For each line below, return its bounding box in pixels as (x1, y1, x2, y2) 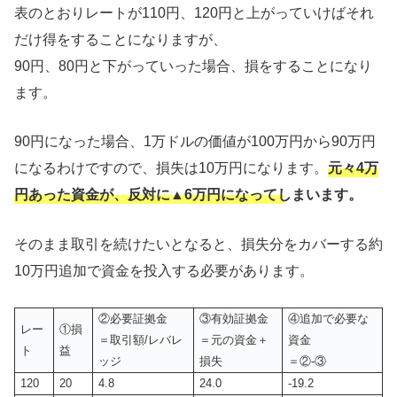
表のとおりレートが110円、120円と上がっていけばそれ (14, 4, 374, 20)
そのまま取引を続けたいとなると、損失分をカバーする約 (14, 236, 383, 252)
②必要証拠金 (98, 311, 168, 325)
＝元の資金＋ (199, 332, 269, 346)
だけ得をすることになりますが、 (14, 31, 227, 47)
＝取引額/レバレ (98, 332, 183, 346)
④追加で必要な (288, 311, 370, 325)
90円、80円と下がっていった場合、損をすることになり (14, 58, 372, 74)
